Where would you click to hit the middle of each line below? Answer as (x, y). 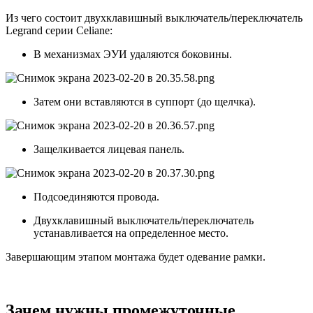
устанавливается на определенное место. (131, 233)
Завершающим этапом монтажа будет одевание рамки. (136, 257)
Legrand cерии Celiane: (59, 31)
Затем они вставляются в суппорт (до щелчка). (145, 102)
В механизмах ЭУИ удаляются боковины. (133, 54)
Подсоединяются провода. (96, 197)
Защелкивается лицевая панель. (109, 150)
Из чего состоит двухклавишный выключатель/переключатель (154, 18)
